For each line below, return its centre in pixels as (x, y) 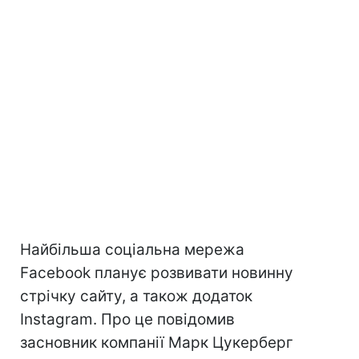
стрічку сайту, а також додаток (136, 296)
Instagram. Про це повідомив (127, 319)
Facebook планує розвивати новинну (157, 273)
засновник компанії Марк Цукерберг (157, 343)
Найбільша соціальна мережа (132, 250)
